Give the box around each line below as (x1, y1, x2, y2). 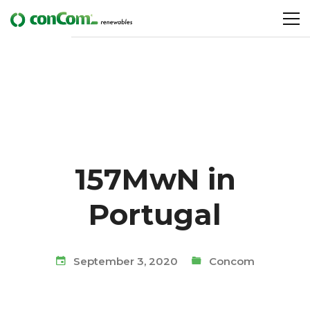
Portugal (89, 196, 221, 232)
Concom (208, 254, 255, 268)
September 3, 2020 (70, 254, 178, 268)
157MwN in (74, 161, 236, 197)
